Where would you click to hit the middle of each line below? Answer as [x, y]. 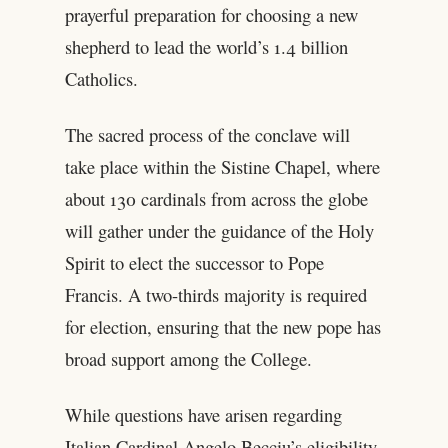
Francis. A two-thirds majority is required [215, 295]
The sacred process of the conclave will [207, 135]
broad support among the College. [188, 359]
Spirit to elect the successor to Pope [194, 263]
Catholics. [101, 79]
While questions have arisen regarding [203, 415]
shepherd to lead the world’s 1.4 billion [206, 47]
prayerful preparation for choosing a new [211, 15]
